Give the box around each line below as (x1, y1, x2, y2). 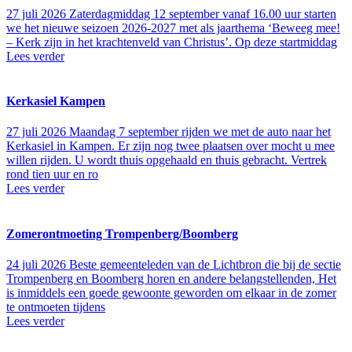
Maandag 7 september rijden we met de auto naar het (69, 125, 331, 139)
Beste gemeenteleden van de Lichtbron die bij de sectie (69, 257, 341, 271)
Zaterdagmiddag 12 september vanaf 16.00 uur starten (69, 6, 336, 20)
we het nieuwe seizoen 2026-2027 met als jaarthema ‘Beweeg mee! (6, 20, 340, 35)
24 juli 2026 (6, 257, 66, 271)
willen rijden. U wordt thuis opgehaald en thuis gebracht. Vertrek (6, 153, 327, 167)
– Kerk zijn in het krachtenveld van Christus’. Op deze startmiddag (6, 35, 337, 49)
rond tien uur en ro (6, 167, 98, 181)
